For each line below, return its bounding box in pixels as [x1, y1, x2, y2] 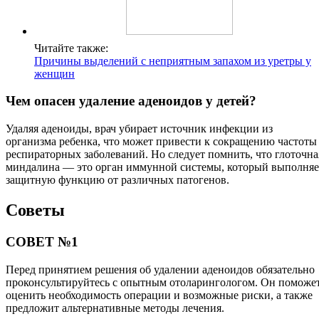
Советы [6, 201, 65, 219]
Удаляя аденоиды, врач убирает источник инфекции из [6, 122, 273, 135]
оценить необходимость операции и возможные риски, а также [6, 288, 313, 301]
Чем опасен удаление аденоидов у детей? [6, 93, 256, 109]
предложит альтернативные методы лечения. [6, 301, 224, 314]
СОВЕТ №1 [6, 234, 78, 249]
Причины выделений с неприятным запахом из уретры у [34, 54, 311, 67]
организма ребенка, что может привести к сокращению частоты [6, 135, 317, 148]
